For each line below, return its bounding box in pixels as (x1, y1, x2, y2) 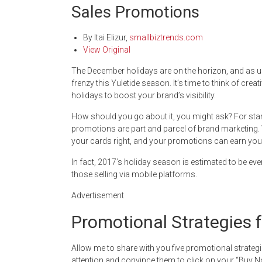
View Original (83, 45, 130, 54)
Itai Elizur (94, 33, 126, 42)
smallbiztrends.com (129, 33, 203, 42)
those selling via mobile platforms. (71, 170, 197, 179)
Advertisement (71, 191, 124, 200)
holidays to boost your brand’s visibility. (71, 91, 216, 100)
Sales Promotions (71, 2, 199, 22)
